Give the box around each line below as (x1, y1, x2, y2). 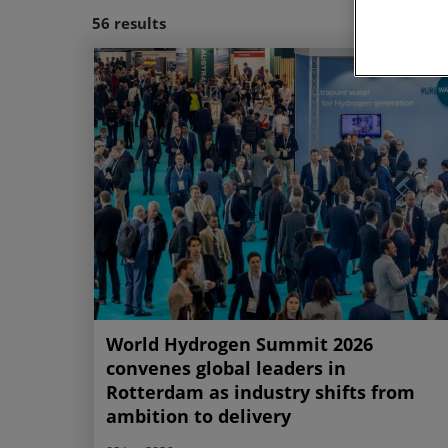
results (114, 13, 166, 33)
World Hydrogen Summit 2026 (106, 331, 373, 356)
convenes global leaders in (106, 355, 346, 380)
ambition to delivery (106, 403, 291, 428)
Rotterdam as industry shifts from (106, 379, 415, 404)
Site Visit (264, 14, 323, 34)
